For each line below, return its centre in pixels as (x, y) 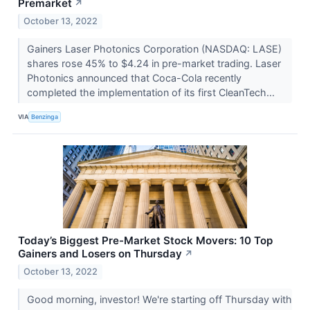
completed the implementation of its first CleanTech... (152, 92)
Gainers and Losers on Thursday (100, 253)
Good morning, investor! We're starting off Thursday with (159, 299)
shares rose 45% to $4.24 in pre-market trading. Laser (154, 63)
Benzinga (45, 117)
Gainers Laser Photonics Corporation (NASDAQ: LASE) (154, 48)
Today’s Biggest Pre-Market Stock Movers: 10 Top (145, 240)
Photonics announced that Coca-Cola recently (134, 77)
